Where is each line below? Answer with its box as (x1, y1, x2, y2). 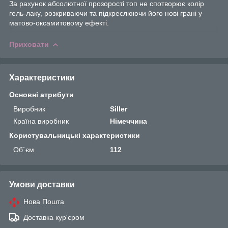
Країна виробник (13, 117, 69, 125)
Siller (110, 104, 128, 113)
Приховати (9, 40, 49, 48)
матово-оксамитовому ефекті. (9, 18, 109, 27)
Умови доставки (9, 180, 75, 189)
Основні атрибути (9, 90, 74, 99)
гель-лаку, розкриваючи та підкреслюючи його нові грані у (9, 9, 202, 17)
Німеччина (110, 117, 148, 125)
